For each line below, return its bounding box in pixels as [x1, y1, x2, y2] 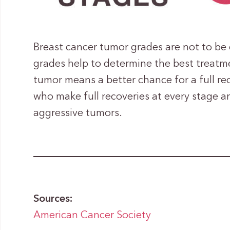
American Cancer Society [33, 210, 151, 221]
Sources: [33, 194, 73, 205]
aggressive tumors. [33, 108, 123, 119]
